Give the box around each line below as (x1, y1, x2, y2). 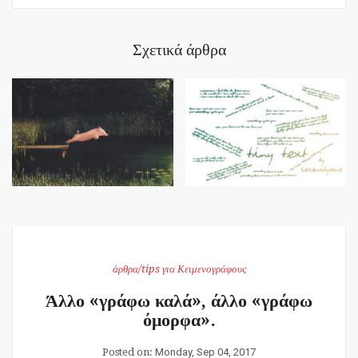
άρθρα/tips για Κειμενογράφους (112, 262, 246, 275)
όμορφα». (142, 309, 216, 330)
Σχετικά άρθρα (132, 40, 226, 60)
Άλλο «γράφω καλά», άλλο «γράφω (46, 290, 312, 311)
